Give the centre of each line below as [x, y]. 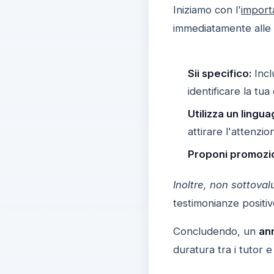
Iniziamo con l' [207, 9]
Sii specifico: [219, 73]
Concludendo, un [216, 231]
